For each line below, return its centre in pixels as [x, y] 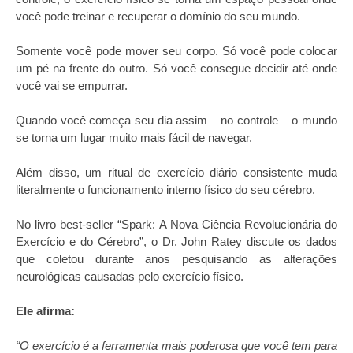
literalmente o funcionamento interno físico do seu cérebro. [165, 190]
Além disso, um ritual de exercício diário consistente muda [176, 172]
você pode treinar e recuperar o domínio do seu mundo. [158, 16]
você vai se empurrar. [72, 85]
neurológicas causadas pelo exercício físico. [130, 276]
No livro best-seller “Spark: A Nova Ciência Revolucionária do [176, 224]
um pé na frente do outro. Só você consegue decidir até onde [176, 68]
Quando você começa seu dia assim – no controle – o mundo [176, 120]
